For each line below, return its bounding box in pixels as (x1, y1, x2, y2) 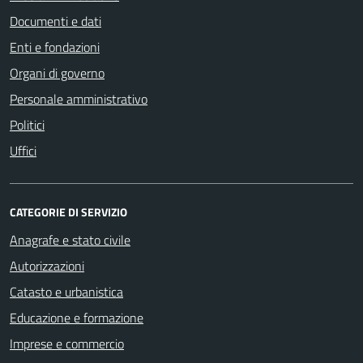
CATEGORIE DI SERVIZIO (10, 203, 127, 220)
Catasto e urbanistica (10, 281, 123, 301)
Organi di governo (10, 62, 105, 83)
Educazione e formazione (10, 307, 143, 327)
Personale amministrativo (10, 88, 147, 109)
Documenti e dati (10, 11, 101, 31)
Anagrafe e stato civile (10, 229, 130, 250)
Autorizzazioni (10, 255, 84, 275)
